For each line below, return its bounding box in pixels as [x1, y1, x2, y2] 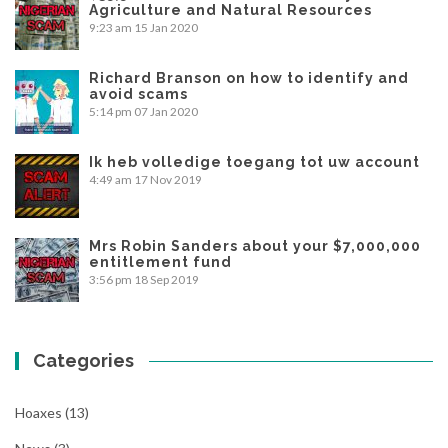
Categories [33, 349, 135, 371]
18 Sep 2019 [134, 271, 199, 287]
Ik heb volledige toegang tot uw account [89, 153, 420, 170]
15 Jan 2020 [134, 19, 198, 35]
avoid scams [89, 85, 188, 102]
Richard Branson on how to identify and [89, 69, 409, 86]
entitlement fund [89, 253, 232, 270]
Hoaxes [15, 403, 62, 421]
